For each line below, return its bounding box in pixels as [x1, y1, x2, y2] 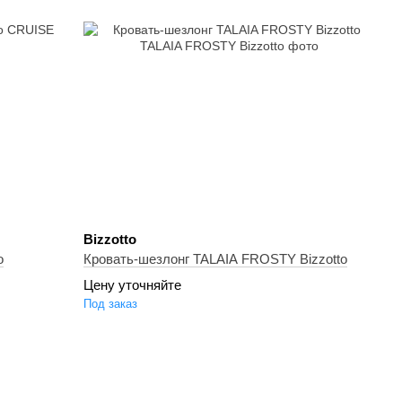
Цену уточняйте [83, 277, 182, 293]
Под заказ [83, 297, 138, 310]
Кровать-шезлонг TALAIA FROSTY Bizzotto [300, 251, 348, 267]
